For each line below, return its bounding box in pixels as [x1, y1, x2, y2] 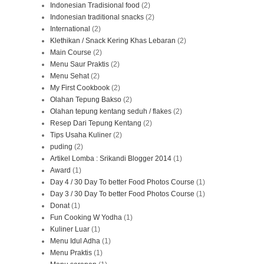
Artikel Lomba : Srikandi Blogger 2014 [50, 154, 171, 163]
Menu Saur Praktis [50, 60, 109, 68]
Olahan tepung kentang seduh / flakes [50, 107, 171, 115]
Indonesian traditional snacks [50, 12, 144, 21]
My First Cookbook [50, 83, 110, 92]
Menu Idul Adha [50, 236, 100, 245]
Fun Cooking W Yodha [50, 213, 122, 222]
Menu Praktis [50, 248, 92, 257]
